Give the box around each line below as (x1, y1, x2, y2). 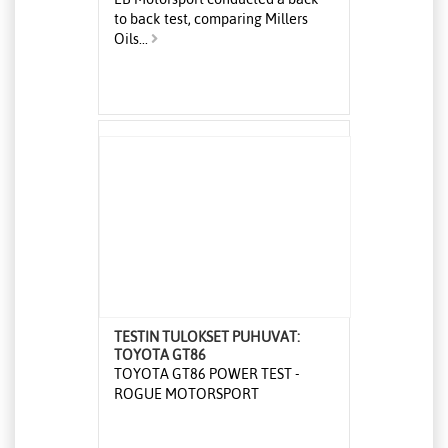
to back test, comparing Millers (114, 11, 308, 28)
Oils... (114, 31, 151, 48)
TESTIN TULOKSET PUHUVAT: (114, 329, 300, 346)
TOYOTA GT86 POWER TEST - (114, 366, 300, 383)
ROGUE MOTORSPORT (114, 386, 259, 403)
